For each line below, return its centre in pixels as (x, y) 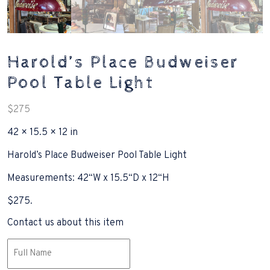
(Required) (27, 259)
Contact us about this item (65, 223)
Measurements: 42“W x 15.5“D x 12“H (88, 178)
